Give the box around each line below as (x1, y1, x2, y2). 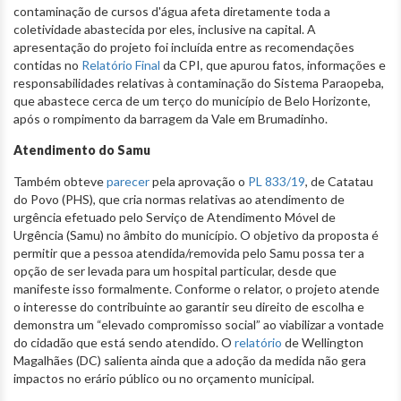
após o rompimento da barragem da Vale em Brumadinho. (13, 110, 328, 126)
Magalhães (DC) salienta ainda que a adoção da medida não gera (13, 352, 366, 368)
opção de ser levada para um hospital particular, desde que (13, 262, 337, 278)
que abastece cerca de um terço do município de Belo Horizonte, (13, 92, 371, 108)
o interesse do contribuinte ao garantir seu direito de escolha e (13, 298, 364, 314)
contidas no (13, 56, 81, 73)
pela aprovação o (149, 173, 248, 189)
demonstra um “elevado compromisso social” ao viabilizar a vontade (13, 316, 384, 332)
